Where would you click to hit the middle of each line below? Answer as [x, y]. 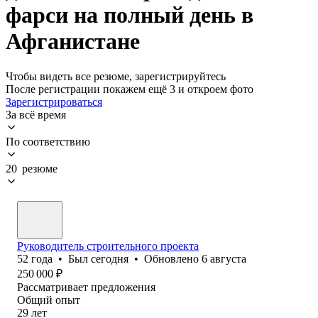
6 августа [224, 258]
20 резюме [32, 168]
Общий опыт [49, 300]
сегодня [110, 258]
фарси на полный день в [130, 15]
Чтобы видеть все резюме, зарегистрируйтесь [116, 76]
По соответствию [48, 141]
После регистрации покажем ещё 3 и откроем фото [130, 89]
